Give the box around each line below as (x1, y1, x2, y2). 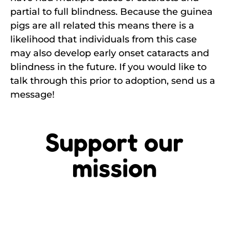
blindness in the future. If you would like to (10, 61, 207, 73)
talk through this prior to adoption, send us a (10, 75, 215, 86)
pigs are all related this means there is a (10, 19, 194, 31)
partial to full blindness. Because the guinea (10, 6, 213, 17)
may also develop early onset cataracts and (10, 47, 209, 59)
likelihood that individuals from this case (10, 33, 197, 45)
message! (10, 88, 55, 100)
